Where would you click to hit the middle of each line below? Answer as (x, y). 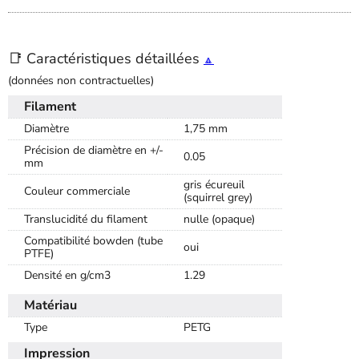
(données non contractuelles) (81, 80)
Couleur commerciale (77, 191)
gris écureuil (214, 184)
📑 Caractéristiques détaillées (106, 58)
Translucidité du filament (86, 219)
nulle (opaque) (219, 219)
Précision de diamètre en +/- (94, 150)
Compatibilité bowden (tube (93, 240)
